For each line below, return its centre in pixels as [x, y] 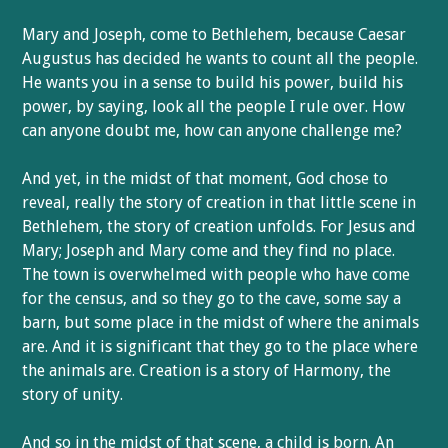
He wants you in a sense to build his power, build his [213, 82]
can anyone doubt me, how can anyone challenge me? [212, 130]
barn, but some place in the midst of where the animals [221, 322]
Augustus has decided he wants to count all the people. [220, 58]
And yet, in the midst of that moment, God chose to [205, 178]
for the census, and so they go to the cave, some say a [212, 298]
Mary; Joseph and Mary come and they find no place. [209, 250]
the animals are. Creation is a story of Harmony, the [207, 370]
